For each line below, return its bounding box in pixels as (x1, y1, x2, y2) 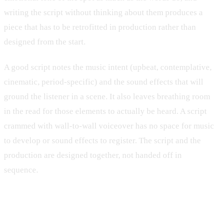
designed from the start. (4, 37, 86, 46)
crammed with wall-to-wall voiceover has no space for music (4, 121, 214, 131)
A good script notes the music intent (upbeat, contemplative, (4, 62, 212, 72)
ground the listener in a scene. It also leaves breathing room (4, 91, 210, 101)
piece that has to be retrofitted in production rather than (4, 22, 196, 32)
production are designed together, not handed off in (4, 150, 182, 160)
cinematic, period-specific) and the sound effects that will (4, 77, 203, 87)
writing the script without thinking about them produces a (4, 8, 203, 17)
